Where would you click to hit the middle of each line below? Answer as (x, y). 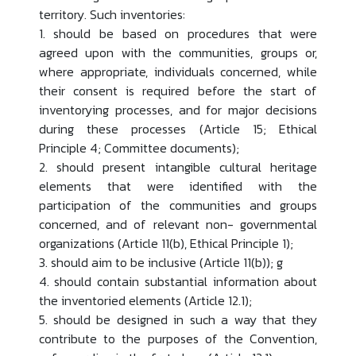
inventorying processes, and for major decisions (178, 109)
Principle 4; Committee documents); (139, 147)
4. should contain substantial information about (178, 281)
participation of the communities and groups (178, 205)
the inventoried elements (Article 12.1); (145, 300)
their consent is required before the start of (178, 90)
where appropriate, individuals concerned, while (178, 71)
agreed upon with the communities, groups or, (178, 52)
